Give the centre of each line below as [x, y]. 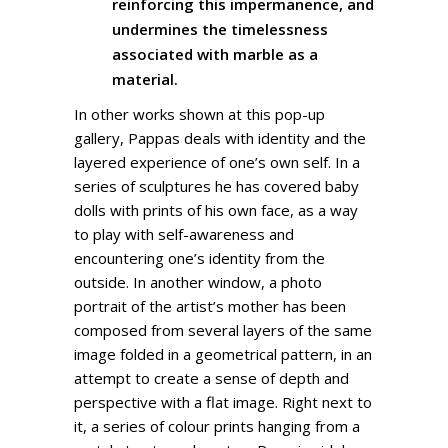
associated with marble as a [215, 53]
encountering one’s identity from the [199, 257]
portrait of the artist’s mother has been [210, 305]
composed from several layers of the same [223, 329]
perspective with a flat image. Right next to [223, 401]
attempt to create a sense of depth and [211, 377]
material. [145, 78]
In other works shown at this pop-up [199, 113]
